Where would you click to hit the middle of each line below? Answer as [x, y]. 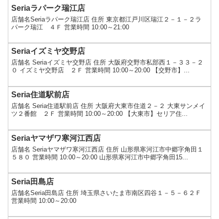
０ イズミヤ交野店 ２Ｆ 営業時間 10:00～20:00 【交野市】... [101, 70]
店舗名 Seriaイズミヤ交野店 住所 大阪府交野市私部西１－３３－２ [108, 63]
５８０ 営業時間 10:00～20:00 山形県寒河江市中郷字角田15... [100, 157]
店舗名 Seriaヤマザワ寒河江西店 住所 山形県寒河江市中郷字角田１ [108, 149]
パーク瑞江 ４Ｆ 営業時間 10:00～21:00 [70, 27]
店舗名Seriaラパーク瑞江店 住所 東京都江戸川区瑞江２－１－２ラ [107, 19]
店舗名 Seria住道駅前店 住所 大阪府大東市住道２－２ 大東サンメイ [109, 106]
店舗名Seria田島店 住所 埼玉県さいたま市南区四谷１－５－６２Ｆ [107, 193]
